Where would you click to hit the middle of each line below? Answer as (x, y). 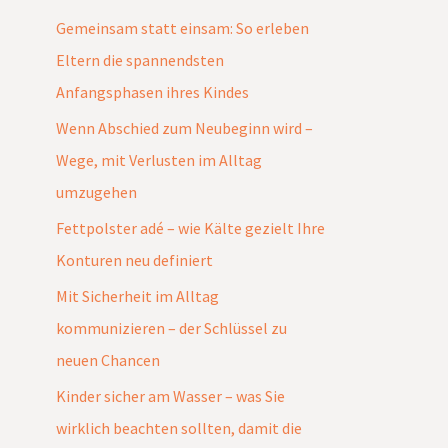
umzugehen (96, 191)
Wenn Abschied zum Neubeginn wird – (184, 127)
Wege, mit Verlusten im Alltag (159, 159)
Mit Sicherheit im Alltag (137, 295)
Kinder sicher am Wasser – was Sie (170, 395)
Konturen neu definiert (134, 259)
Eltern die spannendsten (140, 59)
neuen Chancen (108, 359)
